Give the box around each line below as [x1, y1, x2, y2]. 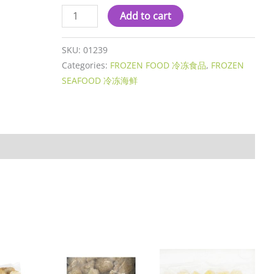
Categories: [62, 59, 111, 71]
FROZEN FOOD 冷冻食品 [110, 59, 207, 71]
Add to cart [119, 9, 171, 23]
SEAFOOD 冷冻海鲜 [62, 74, 138, 86]
